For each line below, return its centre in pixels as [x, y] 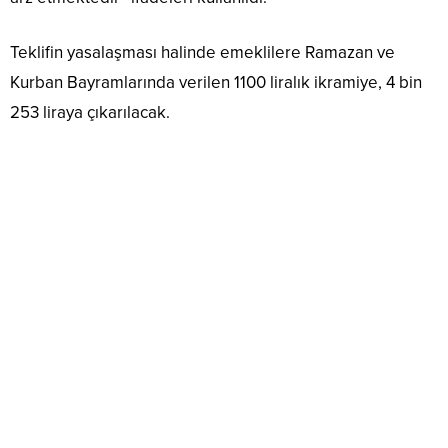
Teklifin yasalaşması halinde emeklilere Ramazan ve [202, 53]
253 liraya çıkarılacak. [90, 113]
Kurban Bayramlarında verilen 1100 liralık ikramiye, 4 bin [216, 83]
